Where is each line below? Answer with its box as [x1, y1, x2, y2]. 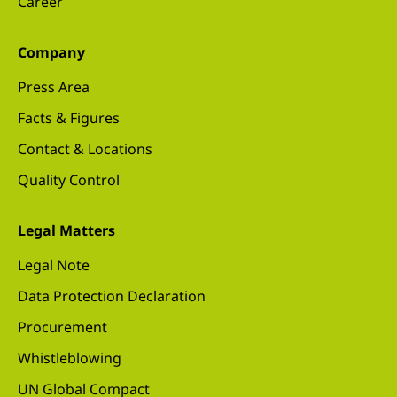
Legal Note [18, 254, 90, 275]
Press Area [18, 76, 90, 97]
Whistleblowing [18, 347, 121, 368]
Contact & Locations [18, 138, 152, 159]
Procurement [18, 316, 107, 337]
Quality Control [18, 169, 120, 190]
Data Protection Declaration [18, 285, 206, 306]
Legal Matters [18, 220, 115, 240]
